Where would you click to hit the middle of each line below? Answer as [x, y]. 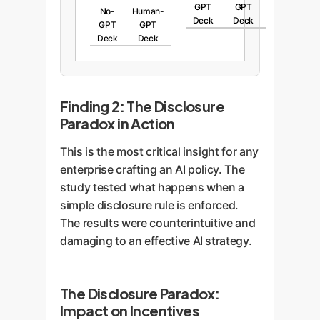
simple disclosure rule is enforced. [150, 205]
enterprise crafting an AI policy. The [152, 169]
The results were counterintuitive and [158, 223]
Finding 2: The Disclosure [142, 106]
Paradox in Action [117, 123]
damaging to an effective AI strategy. [156, 241]
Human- [148, 11]
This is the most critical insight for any [160, 151]
